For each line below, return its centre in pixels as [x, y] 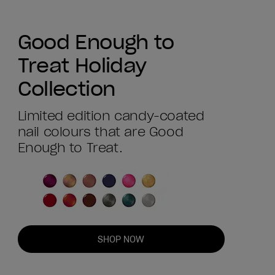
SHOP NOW [121, 239]
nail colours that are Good [100, 132]
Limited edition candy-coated [111, 116]
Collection [66, 89]
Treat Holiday [82, 66]
